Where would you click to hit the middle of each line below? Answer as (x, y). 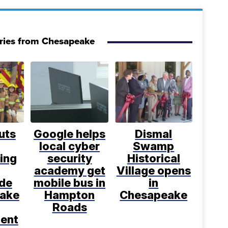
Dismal (154, 134)
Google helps (70, 134)
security (69, 159)
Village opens (153, 171)
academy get (69, 171)
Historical (153, 159)
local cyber (70, 146)
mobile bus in (70, 183)
